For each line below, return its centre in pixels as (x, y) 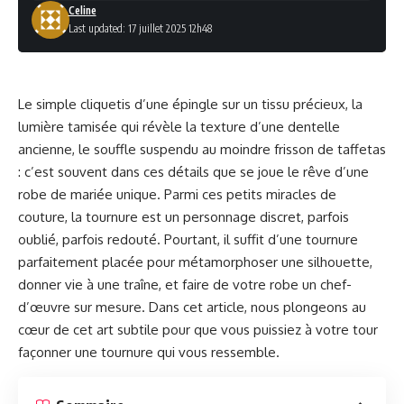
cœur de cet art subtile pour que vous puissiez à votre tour (198, 330)
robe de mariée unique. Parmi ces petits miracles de (177, 194)
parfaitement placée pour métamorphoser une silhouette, (195, 262)
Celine (82, 10)
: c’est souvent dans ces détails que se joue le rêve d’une (193, 172)
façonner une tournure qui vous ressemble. (149, 352)
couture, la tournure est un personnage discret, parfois (184, 217)
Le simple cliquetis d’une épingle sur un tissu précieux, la (190, 104)
